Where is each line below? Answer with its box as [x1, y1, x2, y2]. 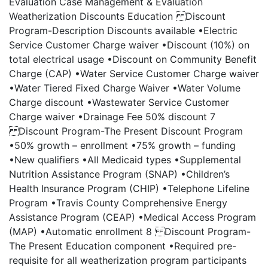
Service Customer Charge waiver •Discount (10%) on [9, 39, 249, 51]
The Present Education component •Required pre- [9, 240, 236, 252]
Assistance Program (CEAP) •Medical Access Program [9, 211, 256, 223]
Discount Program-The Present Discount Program [9, 125, 243, 137]
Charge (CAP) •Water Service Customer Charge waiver [9, 68, 259, 80]
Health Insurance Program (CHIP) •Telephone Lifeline [9, 182, 249, 194]
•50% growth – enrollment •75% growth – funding [9, 139, 236, 151]
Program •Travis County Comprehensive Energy [9, 197, 227, 209]
